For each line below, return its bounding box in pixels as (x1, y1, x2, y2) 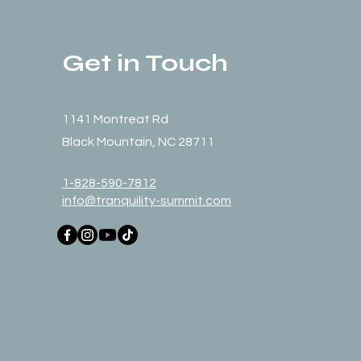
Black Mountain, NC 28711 (61, 135, 214, 148)
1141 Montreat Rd (61, 113, 168, 126)
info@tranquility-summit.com (61, 194, 231, 207)
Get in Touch (61, 48, 228, 77)
